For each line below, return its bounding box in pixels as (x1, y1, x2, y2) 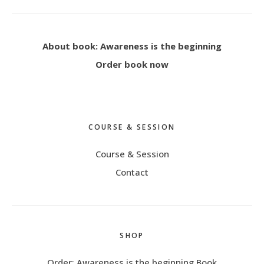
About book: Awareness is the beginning (42, 40, 222, 52)
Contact (115, 166, 148, 179)
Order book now (95, 58, 169, 71)
